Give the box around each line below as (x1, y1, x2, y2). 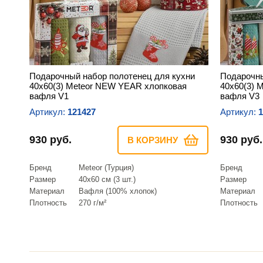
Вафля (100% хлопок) (79, 186, 157, 195)
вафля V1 (29, 90, 69, 101)
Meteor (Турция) (79, 163, 134, 172)
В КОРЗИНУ (127, 134, 178, 145)
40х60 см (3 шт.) (79, 174, 136, 184)
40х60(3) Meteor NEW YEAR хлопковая (29, 80, 187, 91)
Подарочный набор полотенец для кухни (29, 70, 195, 81)
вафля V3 (220, 90, 259, 101)
